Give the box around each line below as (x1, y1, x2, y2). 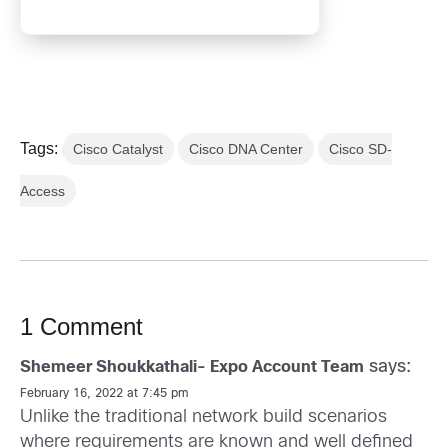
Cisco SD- (329, 141, 392, 158)
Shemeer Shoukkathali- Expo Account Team (20, 360, 364, 376)
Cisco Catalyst (73, 141, 163, 158)
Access (20, 183, 65, 200)
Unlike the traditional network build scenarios (20, 409, 387, 427)
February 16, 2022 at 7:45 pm (20, 388, 189, 401)
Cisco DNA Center (189, 141, 303, 158)
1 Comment (20, 313, 143, 341)
